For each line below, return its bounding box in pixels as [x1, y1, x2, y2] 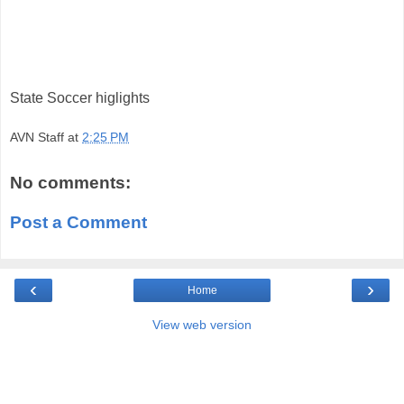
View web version [152, 317, 252, 333]
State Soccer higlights [10, 89, 150, 106]
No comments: [10, 173, 131, 193]
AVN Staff [10, 129, 64, 144]
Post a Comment [10, 212, 147, 232]
